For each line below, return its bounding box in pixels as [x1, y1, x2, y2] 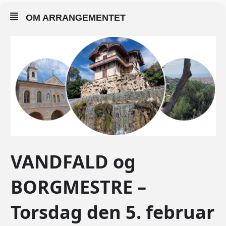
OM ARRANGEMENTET [26, 12, 126, 23]
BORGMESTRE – [11, 174, 146, 199]
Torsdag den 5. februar [11, 199, 214, 224]
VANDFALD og [11, 149, 136, 174]
